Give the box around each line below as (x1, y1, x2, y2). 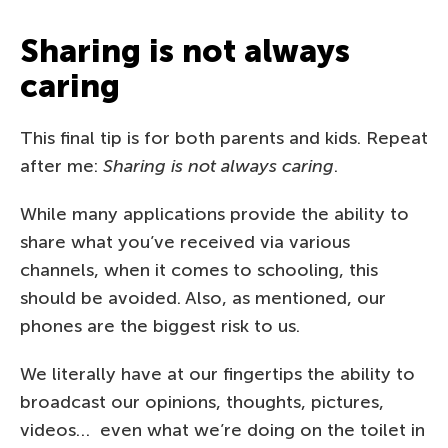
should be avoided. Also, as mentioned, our (20, 286, 386, 309)
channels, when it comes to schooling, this (20, 258, 378, 281)
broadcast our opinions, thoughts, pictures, (20, 390, 384, 413)
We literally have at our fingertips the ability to (20, 362, 415, 385)
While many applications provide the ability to (20, 202, 409, 225)
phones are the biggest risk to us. (20, 314, 300, 337)
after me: (20, 154, 103, 177)
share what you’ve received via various (20, 230, 350, 253)
